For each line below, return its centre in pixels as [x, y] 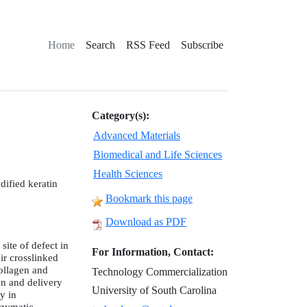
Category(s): [121, 115]
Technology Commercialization [160, 272]
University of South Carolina [154, 290]
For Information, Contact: [153, 252]
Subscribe [202, 45]
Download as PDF [146, 222]
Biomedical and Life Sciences [158, 155]
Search [100, 45]
